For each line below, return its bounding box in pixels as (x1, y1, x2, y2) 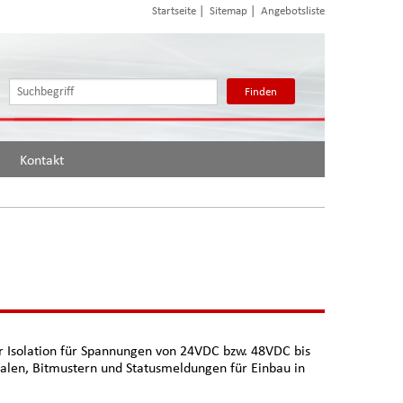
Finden (244, 85, 277, 97)
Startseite (152, 4, 196, 16)
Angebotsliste (261, 4, 325, 16)
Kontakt (20, 151, 64, 167)
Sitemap (210, 4, 247, 16)
